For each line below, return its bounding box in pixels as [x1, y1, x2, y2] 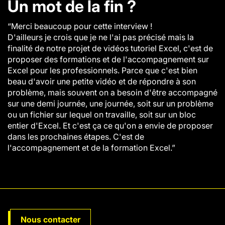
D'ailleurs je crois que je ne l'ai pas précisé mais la [8, 32, 194, 42]
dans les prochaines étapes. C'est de [8, 132, 144, 142]
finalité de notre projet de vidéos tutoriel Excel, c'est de [8, 43, 213, 53]
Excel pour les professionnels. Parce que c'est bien [8, 65, 197, 75]
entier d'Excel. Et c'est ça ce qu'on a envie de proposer [8, 121, 213, 131]
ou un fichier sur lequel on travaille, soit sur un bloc [8, 109, 196, 120]
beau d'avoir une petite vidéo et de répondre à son [8, 76, 196, 86]
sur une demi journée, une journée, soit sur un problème [8, 98, 213, 108]
